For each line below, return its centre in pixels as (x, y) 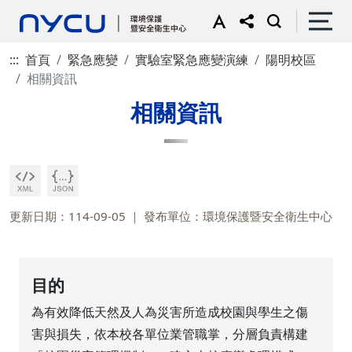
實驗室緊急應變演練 (192, 60)
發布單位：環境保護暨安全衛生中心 (238, 216)
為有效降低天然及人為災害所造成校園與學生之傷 (170, 312)
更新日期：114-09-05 (68, 216)
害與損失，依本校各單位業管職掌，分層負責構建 (170, 334)
